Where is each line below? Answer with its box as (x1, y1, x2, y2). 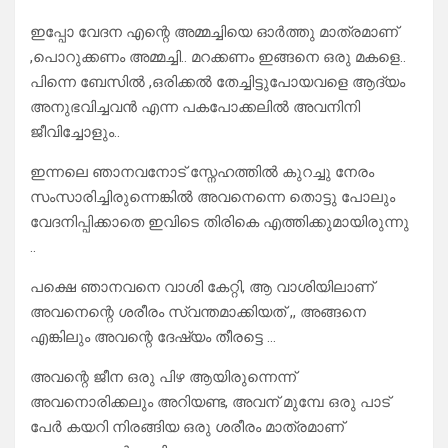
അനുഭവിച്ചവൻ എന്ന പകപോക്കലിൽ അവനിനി (30, 98, 360, 117)
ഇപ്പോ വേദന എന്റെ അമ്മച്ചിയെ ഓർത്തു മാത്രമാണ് (30, 23, 398, 42)
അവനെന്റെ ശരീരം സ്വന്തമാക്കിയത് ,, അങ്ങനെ (30, 303, 366, 322)
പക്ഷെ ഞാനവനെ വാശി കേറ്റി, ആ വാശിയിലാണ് (30, 278, 374, 297)
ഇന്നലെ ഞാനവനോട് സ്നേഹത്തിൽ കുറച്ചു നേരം (30, 163, 374, 182)
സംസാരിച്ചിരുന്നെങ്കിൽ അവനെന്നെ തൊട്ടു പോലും (30, 188, 395, 207)
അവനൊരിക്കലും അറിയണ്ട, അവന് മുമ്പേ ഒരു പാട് (30, 393, 390, 412)
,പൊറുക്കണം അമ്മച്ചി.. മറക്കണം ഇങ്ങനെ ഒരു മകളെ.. (30, 48, 406, 67)
